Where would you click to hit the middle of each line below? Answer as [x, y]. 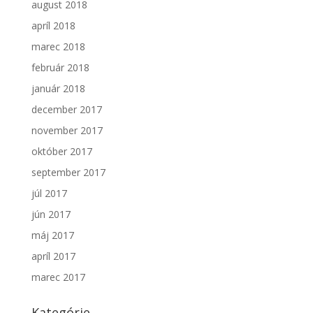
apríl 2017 [53, 256]
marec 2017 [58, 277]
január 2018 [58, 88]
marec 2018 [58, 46]
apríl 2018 [53, 26]
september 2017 [68, 172]
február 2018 [60, 67]
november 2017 [67, 130]
